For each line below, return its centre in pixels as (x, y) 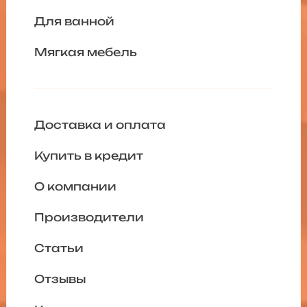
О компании (75, 187)
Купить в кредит (88, 156)
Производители (89, 218)
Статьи (59, 248)
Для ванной (74, 22)
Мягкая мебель (85, 52)
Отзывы (60, 279)
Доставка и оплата (100, 125)
